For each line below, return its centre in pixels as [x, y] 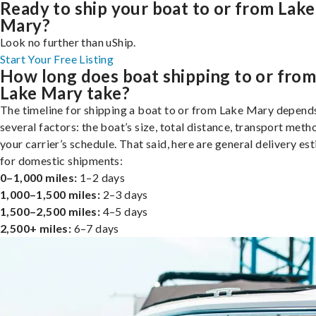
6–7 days [95, 228]
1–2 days [101, 177]
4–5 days [124, 211]
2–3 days [124, 194]
